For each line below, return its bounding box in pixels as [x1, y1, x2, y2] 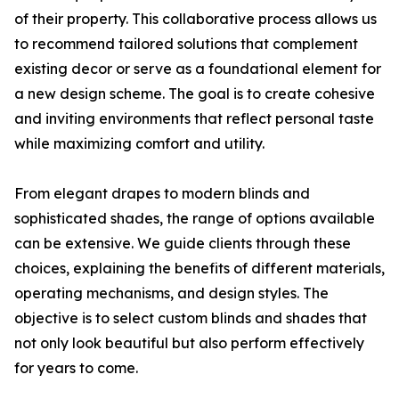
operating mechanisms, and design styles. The [14, 284, 329, 303]
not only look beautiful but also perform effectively [14, 334, 364, 353]
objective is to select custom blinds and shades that [14, 309, 367, 328]
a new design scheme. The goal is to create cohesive [14, 85, 375, 103]
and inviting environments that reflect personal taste [14, 110, 374, 128]
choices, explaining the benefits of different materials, [14, 259, 385, 278]
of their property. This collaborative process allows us [14, 10, 377, 28]
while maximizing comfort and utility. [14, 134, 265, 153]
